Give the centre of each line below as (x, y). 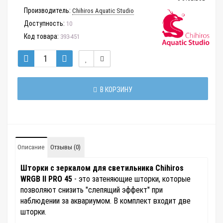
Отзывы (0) (65, 147)
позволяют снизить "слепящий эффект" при (92, 190)
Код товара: (41, 37)
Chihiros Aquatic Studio (103, 11)
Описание (31, 147)
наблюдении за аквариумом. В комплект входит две (106, 201)
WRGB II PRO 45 (46, 179)
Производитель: (47, 11)
